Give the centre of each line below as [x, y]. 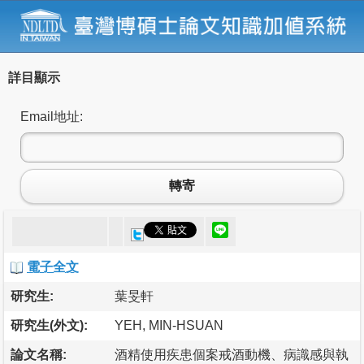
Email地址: [52, 116]
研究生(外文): [49, 325]
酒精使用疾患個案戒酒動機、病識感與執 [232, 354]
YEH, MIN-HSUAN [169, 325]
